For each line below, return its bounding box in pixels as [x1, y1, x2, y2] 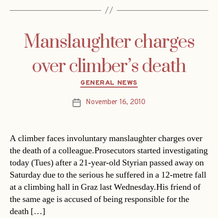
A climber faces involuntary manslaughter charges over [10, 133, 202, 145]
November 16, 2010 [86, 98, 145, 108]
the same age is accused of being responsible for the [10, 194, 189, 205]
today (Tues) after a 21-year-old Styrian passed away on [10, 157, 204, 169]
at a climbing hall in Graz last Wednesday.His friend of [10, 182, 200, 193]
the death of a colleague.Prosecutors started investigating [10, 145, 208, 157]
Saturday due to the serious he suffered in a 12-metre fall [10, 169, 206, 181]
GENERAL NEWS [80, 78, 138, 87]
